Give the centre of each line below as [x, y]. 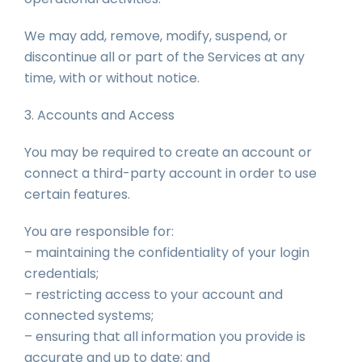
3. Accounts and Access [99, 115]
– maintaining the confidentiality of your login [167, 253]
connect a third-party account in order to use [170, 173]
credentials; [61, 274]
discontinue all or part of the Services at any [164, 57]
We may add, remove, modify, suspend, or [156, 36]
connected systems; [89, 316]
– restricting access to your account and [154, 295]
